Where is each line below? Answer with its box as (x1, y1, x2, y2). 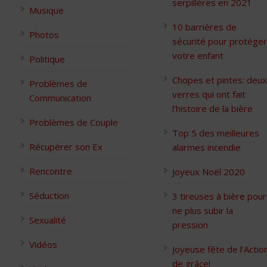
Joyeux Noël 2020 (172, 165, 245, 178)
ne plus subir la (172, 204, 233, 216)
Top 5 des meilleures (172, 126, 259, 139)
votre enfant (172, 49, 223, 61)
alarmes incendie (172, 141, 241, 153)
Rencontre (29, 164, 72, 177)
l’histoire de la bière (172, 102, 253, 114)
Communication (29, 91, 91, 104)
